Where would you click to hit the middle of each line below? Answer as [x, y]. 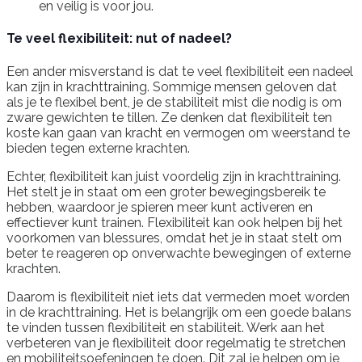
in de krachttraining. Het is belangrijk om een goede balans [179, 312]
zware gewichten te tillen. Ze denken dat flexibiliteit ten [169, 117]
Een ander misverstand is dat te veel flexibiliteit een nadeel [180, 71]
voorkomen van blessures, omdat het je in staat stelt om [174, 238]
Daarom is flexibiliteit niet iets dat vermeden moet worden [178, 297]
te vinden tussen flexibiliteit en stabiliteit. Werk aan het [166, 327]
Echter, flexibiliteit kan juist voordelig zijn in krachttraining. [174, 176]
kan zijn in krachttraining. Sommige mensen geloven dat [172, 86]
